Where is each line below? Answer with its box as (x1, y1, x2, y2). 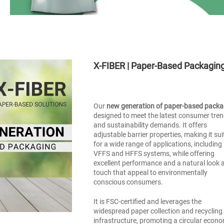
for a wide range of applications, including (93, 139, 222, 148)
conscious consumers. (93, 177, 163, 186)
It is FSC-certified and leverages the (93, 197, 202, 205)
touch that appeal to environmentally (93, 168, 208, 176)
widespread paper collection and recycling (93, 206, 223, 215)
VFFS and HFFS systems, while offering (93, 149, 215, 157)
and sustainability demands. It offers (93, 120, 207, 129)
